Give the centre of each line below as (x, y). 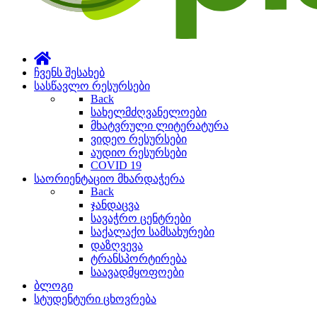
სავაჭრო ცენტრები (141, 218)
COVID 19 (116, 165)
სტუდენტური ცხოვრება (95, 299)
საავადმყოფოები (137, 272)
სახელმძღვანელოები (149, 112)
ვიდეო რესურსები (139, 139)
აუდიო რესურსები (139, 152)
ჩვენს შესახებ (69, 72)
